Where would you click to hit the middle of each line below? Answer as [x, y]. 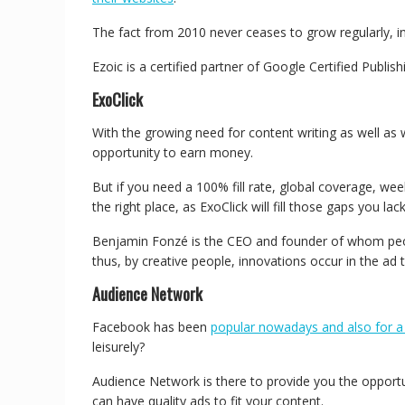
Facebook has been [151, 327]
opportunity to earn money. [174, 152]
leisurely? [120, 347]
